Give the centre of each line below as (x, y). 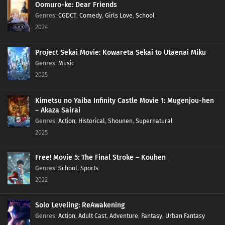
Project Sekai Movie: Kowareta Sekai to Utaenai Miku (121, 53)
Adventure (124, 216)
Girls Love (119, 16)
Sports (89, 168)
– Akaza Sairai (58, 110)
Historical (92, 121)
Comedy (91, 16)
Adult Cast (92, 216)
